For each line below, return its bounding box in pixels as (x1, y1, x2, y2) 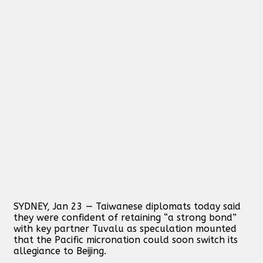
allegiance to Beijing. (14, 245, 106, 257)
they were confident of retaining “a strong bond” (14, 211, 237, 223)
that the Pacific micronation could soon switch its (14, 234, 238, 245)
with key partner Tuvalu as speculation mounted (14, 222, 237, 234)
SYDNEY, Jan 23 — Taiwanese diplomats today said (14, 200, 241, 212)
